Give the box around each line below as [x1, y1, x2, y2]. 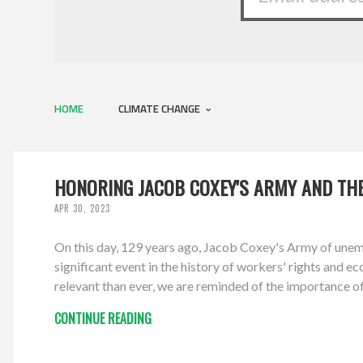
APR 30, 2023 [54, 202, 111, 216]
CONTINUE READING [54, 309, 152, 329]
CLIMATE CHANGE [118, 100, 203, 117]
